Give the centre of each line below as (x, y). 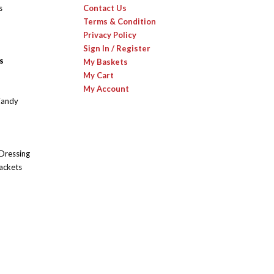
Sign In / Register (117, 49)
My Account (106, 89)
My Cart (98, 76)
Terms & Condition (120, 22)
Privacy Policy (110, 35)
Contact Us (105, 8)
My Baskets (106, 62)
